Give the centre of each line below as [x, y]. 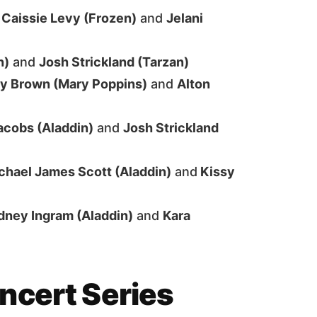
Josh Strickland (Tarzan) [114, 62]
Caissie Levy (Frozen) [69, 18]
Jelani [185, 18]
